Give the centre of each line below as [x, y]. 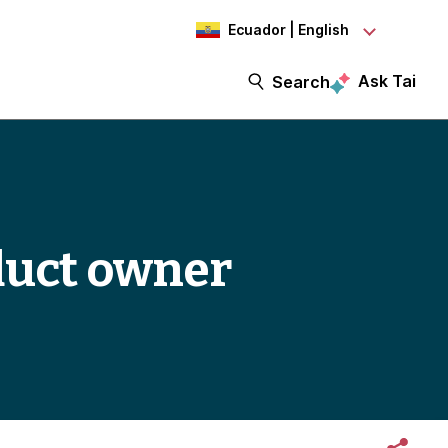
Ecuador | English [288, 29]
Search [301, 81]
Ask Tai [387, 81]
